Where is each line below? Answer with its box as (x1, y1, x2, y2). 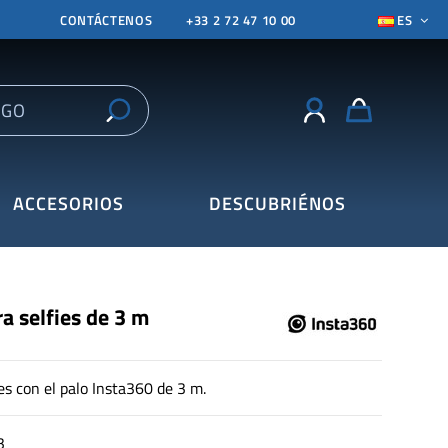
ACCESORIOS (12, 190, 124, 218)
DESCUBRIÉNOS (208, 190, 346, 218)
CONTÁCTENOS (60, 9, 153, 30)
